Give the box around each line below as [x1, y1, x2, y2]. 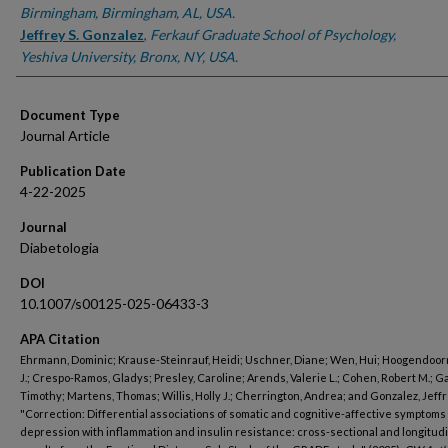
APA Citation [20, 331, 100, 347]
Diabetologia [20, 239, 99, 256]
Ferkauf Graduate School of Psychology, [150, 26, 396, 43]
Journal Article [20, 127, 110, 144]
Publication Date [20, 163, 126, 179]
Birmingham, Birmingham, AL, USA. [20, 4, 235, 21]
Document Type [20, 107, 120, 123]
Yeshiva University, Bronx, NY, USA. [20, 48, 238, 65]
